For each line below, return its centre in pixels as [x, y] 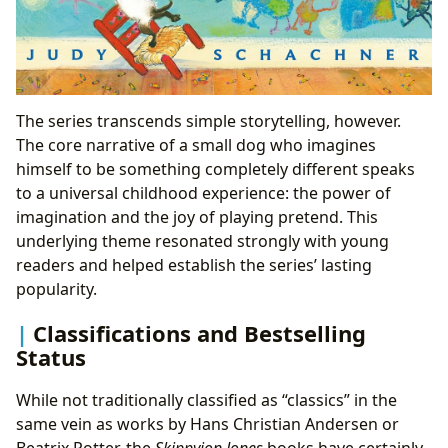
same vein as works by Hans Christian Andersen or [207, 423]
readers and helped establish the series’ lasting [194, 265]
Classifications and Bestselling [199, 332]
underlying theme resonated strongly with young [202, 241]
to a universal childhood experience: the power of [203, 193]
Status [51, 356]
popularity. [56, 289]
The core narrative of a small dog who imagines [196, 145]
